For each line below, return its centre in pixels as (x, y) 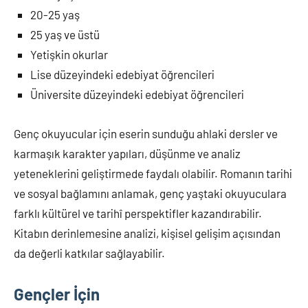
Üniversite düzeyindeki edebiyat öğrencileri (137, 94)
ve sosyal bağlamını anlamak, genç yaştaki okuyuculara (150, 193)
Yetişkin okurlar (69, 54)
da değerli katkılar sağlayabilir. (89, 253)
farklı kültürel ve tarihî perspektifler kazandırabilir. (138, 213)
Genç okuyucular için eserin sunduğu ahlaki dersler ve (146, 133)
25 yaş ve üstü (65, 34)
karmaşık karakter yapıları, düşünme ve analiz (127, 153)
